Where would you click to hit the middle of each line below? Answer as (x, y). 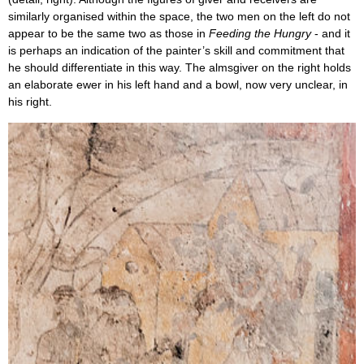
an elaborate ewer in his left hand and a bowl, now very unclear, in (178, 85)
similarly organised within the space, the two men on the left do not (179, 17)
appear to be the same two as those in (108, 34)
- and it (331, 34)
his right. (30, 102)
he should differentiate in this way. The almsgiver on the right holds (180, 68)
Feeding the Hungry (260, 34)
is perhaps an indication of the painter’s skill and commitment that (176, 51)
